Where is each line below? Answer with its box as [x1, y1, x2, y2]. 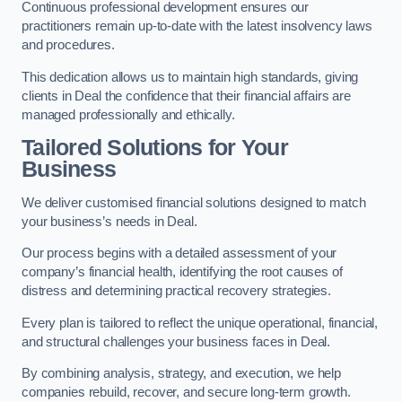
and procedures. [22, 38, 115, 53]
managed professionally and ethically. [22, 107, 235, 122]
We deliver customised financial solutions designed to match [22, 195, 366, 210]
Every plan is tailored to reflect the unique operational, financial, [22, 315, 379, 330]
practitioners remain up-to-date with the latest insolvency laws [22, 19, 372, 34]
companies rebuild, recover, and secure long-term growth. [22, 385, 351, 400]
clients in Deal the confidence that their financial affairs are [22, 88, 351, 103]
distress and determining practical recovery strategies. [22, 284, 332, 299]
